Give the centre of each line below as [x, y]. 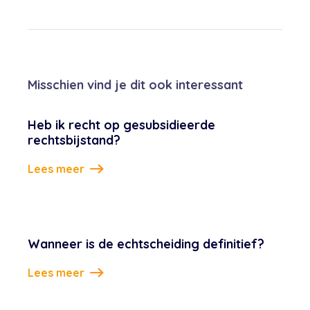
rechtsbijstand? [74, 140]
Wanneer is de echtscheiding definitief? [146, 244]
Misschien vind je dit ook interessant [135, 85]
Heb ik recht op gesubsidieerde [121, 125]
